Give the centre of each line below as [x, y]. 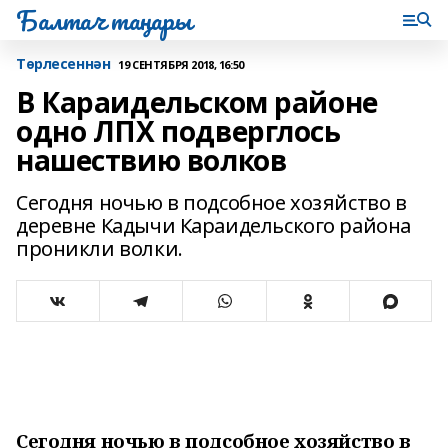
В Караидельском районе [197, 102]
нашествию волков [151, 160]
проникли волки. [99, 248]
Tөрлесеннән [63, 63]
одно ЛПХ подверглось [178, 131]
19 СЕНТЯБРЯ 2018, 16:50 [181, 64]
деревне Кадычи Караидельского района [213, 225]
